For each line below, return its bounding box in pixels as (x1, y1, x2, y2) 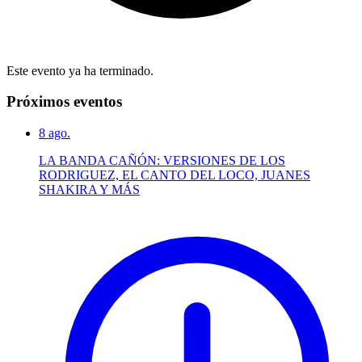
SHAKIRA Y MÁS (39, 183, 140, 197)
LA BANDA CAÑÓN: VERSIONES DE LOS (39, 154, 285, 168)
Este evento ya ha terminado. (6, 63, 154, 78)
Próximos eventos (6, 93, 122, 111)
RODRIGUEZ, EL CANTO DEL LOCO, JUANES (39, 168, 310, 183)
